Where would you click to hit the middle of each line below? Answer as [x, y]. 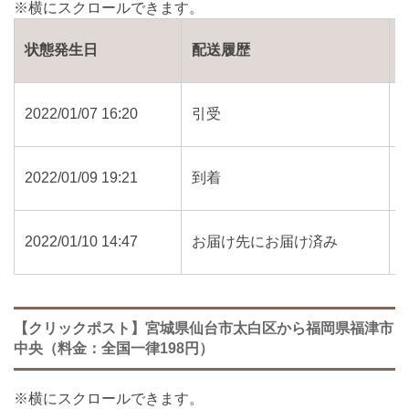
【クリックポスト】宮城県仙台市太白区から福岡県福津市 [204, 329]
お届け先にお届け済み [265, 242]
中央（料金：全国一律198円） [114, 349]
